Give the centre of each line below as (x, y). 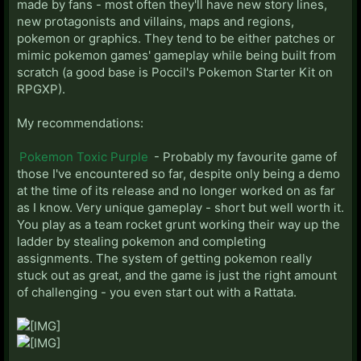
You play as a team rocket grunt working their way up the (178, 224)
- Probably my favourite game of (244, 156)
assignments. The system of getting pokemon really (164, 258)
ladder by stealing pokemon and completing (141, 241)
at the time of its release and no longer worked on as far (176, 190)
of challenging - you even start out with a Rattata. (157, 292)
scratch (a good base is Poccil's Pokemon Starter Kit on (175, 72)
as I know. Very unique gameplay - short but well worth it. (180, 207)
